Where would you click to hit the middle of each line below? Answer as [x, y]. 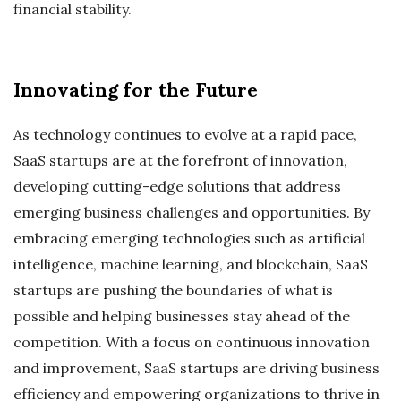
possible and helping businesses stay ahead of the [182, 316]
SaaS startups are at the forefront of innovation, [180, 161]
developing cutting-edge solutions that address [177, 187]
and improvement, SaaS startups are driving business [196, 368]
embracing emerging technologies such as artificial [189, 239]
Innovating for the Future [136, 90]
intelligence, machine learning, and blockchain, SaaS [191, 264]
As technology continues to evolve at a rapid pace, [185, 135]
